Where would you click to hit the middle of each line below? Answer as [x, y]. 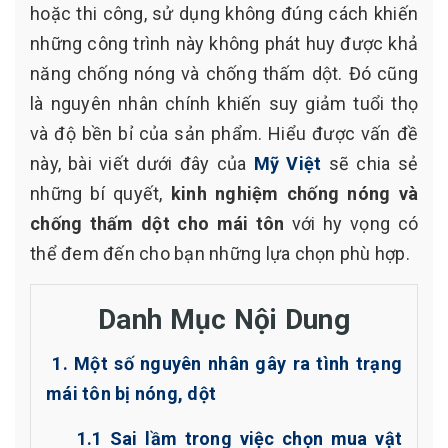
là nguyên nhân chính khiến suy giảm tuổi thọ [224, 103]
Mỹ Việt [287, 163]
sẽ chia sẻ [370, 163]
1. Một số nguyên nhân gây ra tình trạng [227, 363]
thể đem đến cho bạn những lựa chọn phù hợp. [220, 253]
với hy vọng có [351, 223]
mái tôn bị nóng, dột [131, 393]
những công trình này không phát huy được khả [224, 43]
